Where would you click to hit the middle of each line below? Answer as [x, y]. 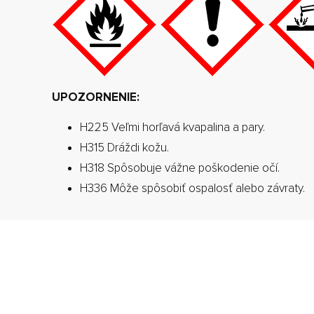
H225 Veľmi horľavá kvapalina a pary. [172, 127]
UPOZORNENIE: [96, 97]
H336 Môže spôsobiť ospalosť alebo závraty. [192, 188]
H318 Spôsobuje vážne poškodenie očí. [180, 168]
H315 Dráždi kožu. [124, 147]
